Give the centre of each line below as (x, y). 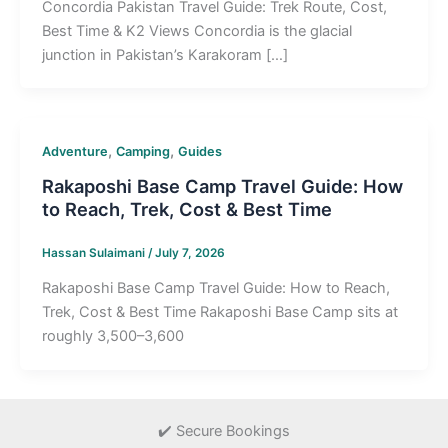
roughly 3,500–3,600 (112, 336)
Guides (199, 152)
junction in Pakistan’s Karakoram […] (164, 54)
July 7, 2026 (189, 252)
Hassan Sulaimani (94, 252)
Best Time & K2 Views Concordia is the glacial (196, 30)
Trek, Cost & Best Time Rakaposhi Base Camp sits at (219, 312)
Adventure (74, 152)
